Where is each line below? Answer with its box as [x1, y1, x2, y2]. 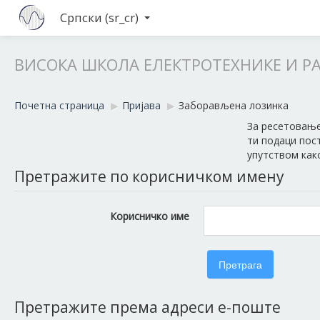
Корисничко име [110, 209, 189, 223]
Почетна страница [14, 99, 104, 112]
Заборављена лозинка [179, 99, 289, 112]
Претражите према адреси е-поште [14, 297, 281, 317]
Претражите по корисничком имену [14, 166, 284, 186]
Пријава [122, 99, 161, 112]
